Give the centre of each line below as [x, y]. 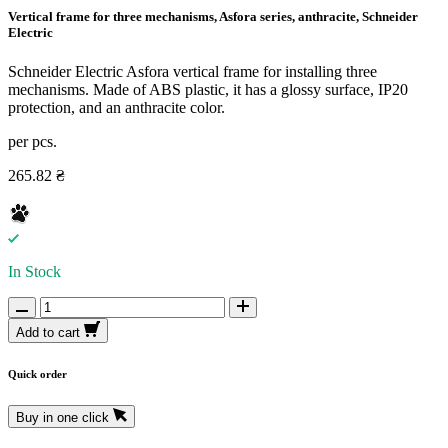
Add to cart [48, 333]
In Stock [34, 272]
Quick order [37, 374]
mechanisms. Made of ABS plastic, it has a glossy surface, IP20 [208, 90]
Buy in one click [62, 417]
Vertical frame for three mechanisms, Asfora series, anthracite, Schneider [213, 16]
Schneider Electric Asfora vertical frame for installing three [192, 72]
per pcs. [32, 142]
